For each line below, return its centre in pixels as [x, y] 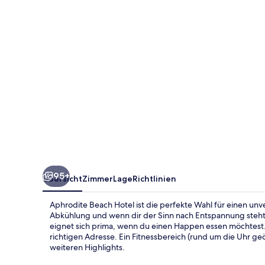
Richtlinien [154, 178]
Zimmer [98, 178]
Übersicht [62, 178]
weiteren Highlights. [87, 247]
